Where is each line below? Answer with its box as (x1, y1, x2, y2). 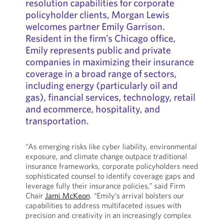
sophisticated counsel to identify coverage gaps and (25, 171, 195, 181)
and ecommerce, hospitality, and (25, 103, 160, 115)
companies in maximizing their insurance (25, 55, 194, 68)
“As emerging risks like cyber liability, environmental (25, 141, 197, 151)
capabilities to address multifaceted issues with (25, 200, 181, 210)
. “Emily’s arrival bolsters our (89, 191, 184, 200)
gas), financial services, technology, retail (25, 91, 195, 103)
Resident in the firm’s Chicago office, (25, 32, 176, 44)
